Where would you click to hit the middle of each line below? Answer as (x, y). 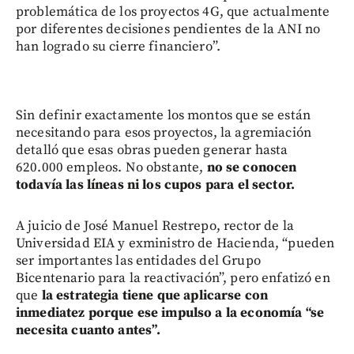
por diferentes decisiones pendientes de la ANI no (168, 29)
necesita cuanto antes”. (88, 330)
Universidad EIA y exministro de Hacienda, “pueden (175, 243)
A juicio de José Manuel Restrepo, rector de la (155, 226)
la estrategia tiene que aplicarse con (155, 295)
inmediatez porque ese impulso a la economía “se (170, 313)
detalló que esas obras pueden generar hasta (152, 150)
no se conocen (250, 167)
